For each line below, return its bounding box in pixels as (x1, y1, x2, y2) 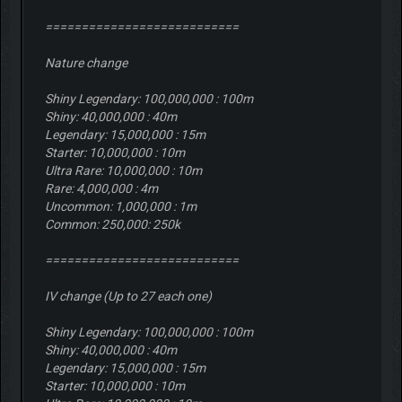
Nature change (44, 55, 127, 70)
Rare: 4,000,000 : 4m (44, 180, 158, 196)
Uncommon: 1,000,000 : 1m (44, 198, 197, 214)
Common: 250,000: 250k (44, 216, 180, 232)
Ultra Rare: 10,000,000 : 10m (44, 162, 202, 178)
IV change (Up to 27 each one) (44, 288, 212, 303)
